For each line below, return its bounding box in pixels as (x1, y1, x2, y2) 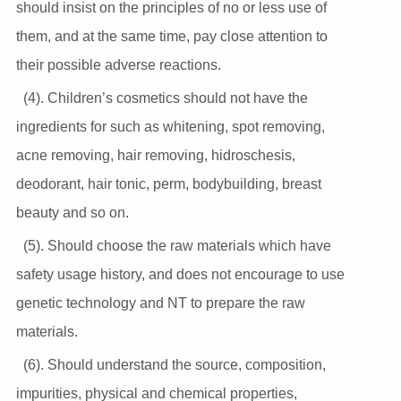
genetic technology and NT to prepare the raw (15, 294, 305, 311)
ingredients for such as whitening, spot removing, (15, 118, 325, 134)
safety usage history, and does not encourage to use (15, 266, 345, 282)
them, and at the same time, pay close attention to (15, 28, 328, 44)
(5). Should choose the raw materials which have (22, 237, 331, 253)
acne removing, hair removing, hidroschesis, (15, 147, 295, 163)
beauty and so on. (15, 204, 129, 220)
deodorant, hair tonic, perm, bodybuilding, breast (15, 175, 321, 192)
